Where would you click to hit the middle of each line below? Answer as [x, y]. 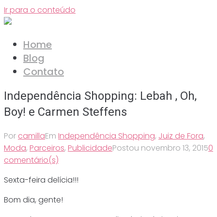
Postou [127, 148]
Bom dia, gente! [33, 200]
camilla [31, 136]
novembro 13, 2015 [175, 148]
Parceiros [47, 148]
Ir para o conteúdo [40, 10]
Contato [44, 72]
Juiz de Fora [181, 136]
